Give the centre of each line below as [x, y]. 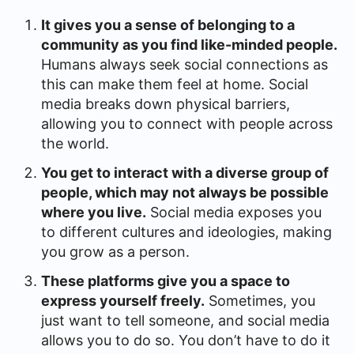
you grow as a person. [117, 251]
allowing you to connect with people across [187, 123]
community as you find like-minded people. [189, 44]
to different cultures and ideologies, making [186, 232]
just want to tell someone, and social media [185, 320]
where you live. [94, 212]
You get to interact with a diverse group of [185, 172]
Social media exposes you [234, 212]
